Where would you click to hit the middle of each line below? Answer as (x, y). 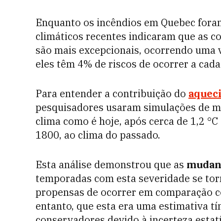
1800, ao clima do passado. (98, 135)
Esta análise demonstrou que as (111, 165)
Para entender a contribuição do (112, 93)
